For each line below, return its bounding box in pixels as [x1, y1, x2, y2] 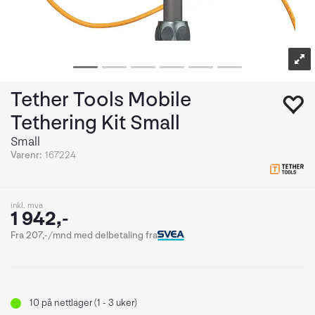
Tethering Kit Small [11, 110, 180, 136]
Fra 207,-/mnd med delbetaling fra [11, 229, 157, 241]
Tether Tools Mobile [11, 87, 191, 112]
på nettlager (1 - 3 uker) [39, 297, 137, 309]
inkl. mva [11, 200, 43, 211]
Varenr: [11, 149, 41, 161]
